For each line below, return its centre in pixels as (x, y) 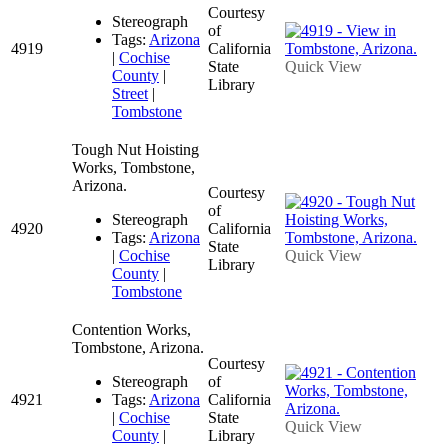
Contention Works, (131, 329)
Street (130, 93)
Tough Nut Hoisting (135, 149)
